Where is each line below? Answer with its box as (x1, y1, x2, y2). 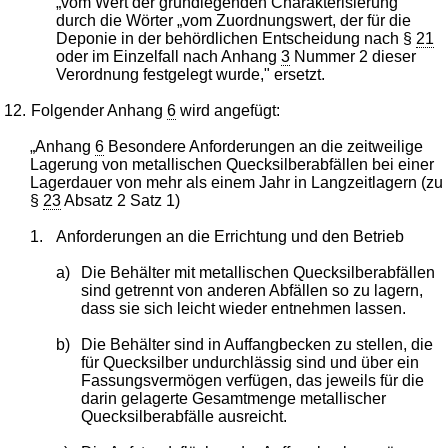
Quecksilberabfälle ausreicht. (81, 407, 288, 425)
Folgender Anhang (31, 101, 168, 119)
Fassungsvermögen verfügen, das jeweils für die (81, 371, 425, 389)
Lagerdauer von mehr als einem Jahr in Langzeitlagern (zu (30, 173, 444, 191)
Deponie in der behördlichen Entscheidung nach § (55, 29, 416, 47)
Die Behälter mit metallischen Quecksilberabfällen (81, 263, 436, 281)
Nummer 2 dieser (289, 47, 416, 65)
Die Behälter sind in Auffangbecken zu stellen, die (81, 335, 434, 353)
